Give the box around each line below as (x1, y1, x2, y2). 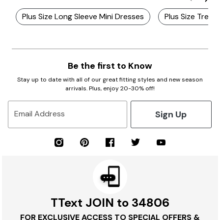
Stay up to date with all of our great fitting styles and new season (17, 76, 203, 83)
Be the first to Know (68, 60, 152, 72)
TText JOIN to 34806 (51, 195, 169, 210)
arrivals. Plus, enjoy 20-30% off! (65, 84, 155, 92)
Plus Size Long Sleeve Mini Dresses (22, 11, 144, 22)
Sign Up (155, 108, 187, 120)
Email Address (14, 109, 65, 119)
